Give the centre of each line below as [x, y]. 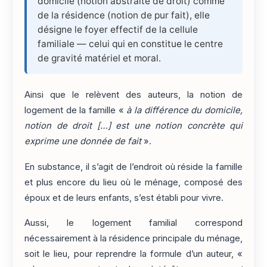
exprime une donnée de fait [83, 142]
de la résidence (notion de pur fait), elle [124, 15]
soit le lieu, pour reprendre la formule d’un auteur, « [133, 254]
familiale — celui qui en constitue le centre [130, 44]
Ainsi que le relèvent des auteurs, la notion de [133, 95]
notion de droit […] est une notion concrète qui [133, 126]
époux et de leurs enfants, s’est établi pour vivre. [124, 198]
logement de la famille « [76, 111]
